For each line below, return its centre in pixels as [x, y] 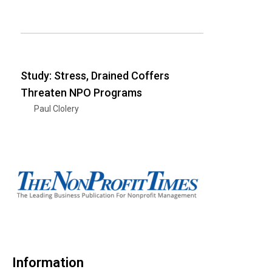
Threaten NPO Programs [81, 92]
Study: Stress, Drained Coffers [95, 75]
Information [48, 262]
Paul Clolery [56, 108]
